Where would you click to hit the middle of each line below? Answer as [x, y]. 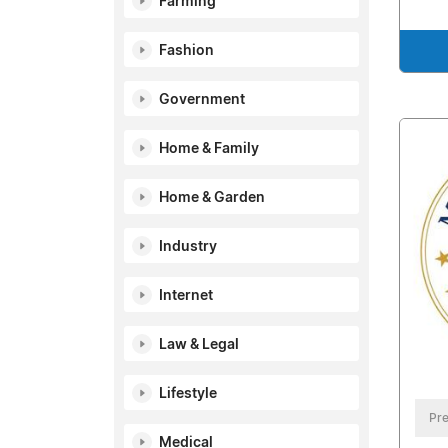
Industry [188, 247]
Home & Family [209, 149]
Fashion [186, 51]
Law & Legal [199, 345]
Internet [186, 296]
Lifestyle [188, 394]
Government [202, 100]
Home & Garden [212, 198]
